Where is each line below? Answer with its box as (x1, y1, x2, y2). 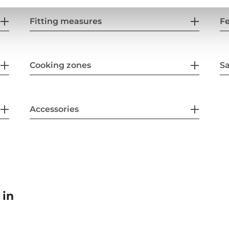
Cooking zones (30, 60, 91, 70)
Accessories (30, 104, 79, 114)
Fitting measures (30, 16, 102, 26)
